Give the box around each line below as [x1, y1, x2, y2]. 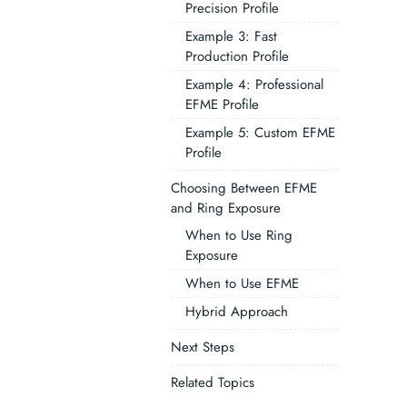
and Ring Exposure [170, 198, 281, 218]
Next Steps [170, 337, 234, 357]
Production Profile [184, 46, 289, 66]
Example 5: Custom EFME [184, 123, 335, 143]
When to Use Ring [184, 225, 293, 245]
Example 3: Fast [184, 26, 277, 46]
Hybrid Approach [184, 302, 288, 322]
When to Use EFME [184, 273, 299, 293]
